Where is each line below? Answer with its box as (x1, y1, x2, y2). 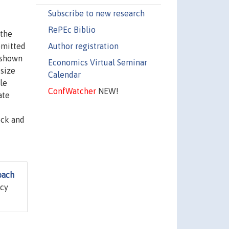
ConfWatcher (48, 86, 96, 96)
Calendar (48, 70, 81, 79)
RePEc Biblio (48, 25, 96, 34)
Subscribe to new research (48, 8, 145, 18)
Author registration (48, 41, 119, 51)
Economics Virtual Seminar (48, 57, 147, 67)
